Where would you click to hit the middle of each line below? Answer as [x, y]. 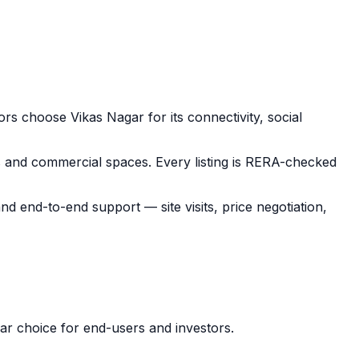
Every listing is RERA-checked [244, 162]
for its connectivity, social [223, 117]
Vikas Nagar [107, 117]
